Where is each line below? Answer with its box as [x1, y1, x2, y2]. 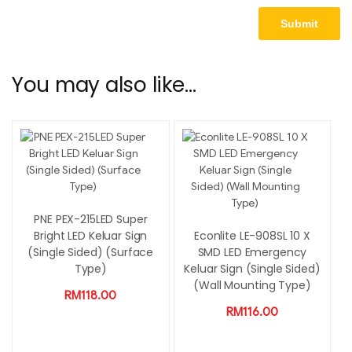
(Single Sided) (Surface [27, 244, 154, 261]
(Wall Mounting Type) [193, 277, 311, 294]
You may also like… [12, 71, 196, 100]
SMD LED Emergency [197, 244, 307, 261]
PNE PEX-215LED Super [34, 211, 148, 228]
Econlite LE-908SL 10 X [193, 228, 310, 244]
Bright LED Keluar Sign [34, 228, 148, 244]
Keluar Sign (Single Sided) [184, 261, 321, 277]
